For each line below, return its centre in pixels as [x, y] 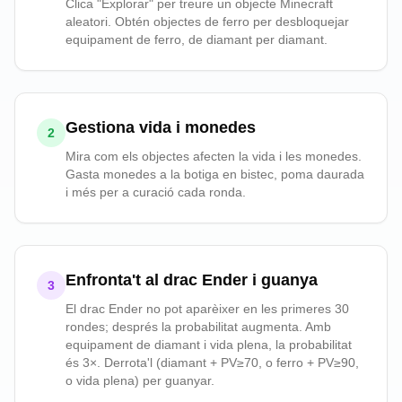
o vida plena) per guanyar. [140, 380]
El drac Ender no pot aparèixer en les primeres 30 [207, 309]
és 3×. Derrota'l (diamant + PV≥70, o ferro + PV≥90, [212, 363]
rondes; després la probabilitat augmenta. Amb [198, 327]
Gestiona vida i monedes [161, 127]
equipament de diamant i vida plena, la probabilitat [209, 345]
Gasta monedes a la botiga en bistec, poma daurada [215, 174]
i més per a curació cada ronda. [156, 192]
